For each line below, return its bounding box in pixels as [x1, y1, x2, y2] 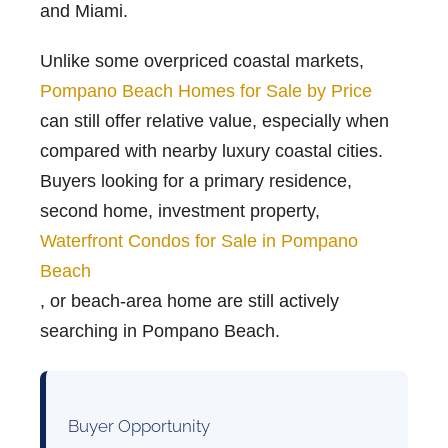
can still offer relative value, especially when [40, 111, 389, 132]
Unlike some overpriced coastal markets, [40, 51, 364, 72]
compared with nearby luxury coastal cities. [40, 141, 383, 162]
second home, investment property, [40, 201, 320, 222]
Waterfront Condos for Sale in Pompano [40, 231, 358, 252]
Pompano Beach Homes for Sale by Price [40, 81, 372, 102]
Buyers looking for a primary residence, [40, 171, 352, 192]
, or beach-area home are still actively [40, 291, 339, 312]
